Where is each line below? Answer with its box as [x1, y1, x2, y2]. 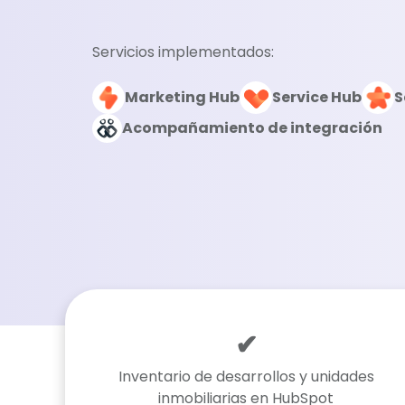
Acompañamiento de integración [122, 118, 382, 138]
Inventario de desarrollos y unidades [118, 366, 374, 387]
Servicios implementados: [92, 42, 274, 62]
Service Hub [272, 87, 362, 108]
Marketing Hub [125, 87, 240, 108]
